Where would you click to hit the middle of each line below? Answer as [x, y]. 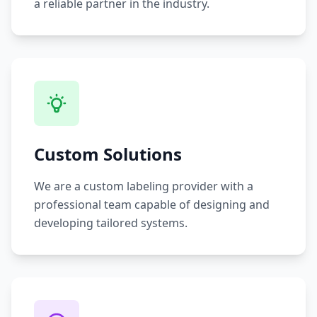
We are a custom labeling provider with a [144, 186]
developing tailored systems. [111, 223]
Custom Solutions [108, 154]
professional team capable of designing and [152, 205]
